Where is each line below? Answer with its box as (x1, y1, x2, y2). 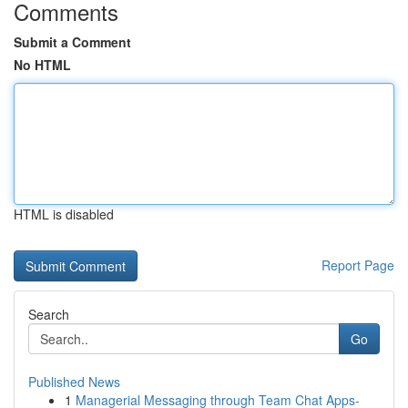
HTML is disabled (14, 205, 114, 223)
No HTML (14, 56, 71, 74)
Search (28, 305, 69, 323)
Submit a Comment (14, 33, 131, 51)
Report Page (321, 256, 394, 274)
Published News (28, 372, 120, 391)
